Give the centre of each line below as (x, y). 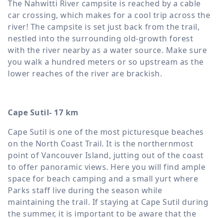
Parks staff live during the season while (85, 190)
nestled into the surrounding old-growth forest (100, 38)
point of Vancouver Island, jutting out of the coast (106, 155)
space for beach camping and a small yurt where (103, 178)
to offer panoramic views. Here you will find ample (107, 167)
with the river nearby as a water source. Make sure (107, 50)
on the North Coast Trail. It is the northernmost (100, 143)
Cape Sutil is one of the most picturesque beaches (106, 132)
